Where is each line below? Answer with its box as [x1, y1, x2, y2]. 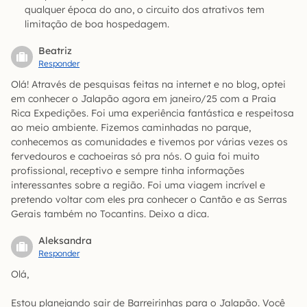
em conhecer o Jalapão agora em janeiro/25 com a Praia [11, 92, 276, 105]
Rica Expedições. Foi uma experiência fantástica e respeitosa [11, 106, 294, 119]
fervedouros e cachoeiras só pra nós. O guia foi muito [11, 149, 260, 162]
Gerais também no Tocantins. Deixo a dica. [11, 207, 209, 220]
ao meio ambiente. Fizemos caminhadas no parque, [11, 121, 251, 134]
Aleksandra [38, 234, 92, 247]
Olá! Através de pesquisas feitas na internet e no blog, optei [11, 77, 286, 90]
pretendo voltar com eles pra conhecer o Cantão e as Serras [11, 193, 287, 206]
